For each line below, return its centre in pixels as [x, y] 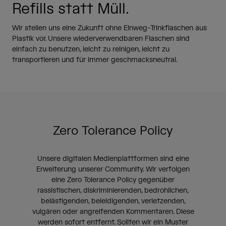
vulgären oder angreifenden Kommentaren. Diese [113, 212]
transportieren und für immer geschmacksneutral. [95, 60]
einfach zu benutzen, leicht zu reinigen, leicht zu [91, 50]
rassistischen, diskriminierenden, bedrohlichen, [113, 191]
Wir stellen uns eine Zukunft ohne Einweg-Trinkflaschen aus [109, 29]
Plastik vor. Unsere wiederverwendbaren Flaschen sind [101, 39]
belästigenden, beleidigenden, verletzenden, [113, 202]
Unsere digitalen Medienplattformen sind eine [113, 159]
